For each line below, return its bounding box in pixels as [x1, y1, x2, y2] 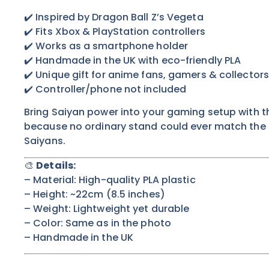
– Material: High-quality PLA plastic [24, 172, 196, 187]
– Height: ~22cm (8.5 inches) [24, 187, 165, 201]
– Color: [24, 216, 65, 230]
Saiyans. [24, 134, 65, 148]
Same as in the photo [65, 216, 171, 230]
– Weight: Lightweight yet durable [24, 201, 190, 216]
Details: [36, 158, 76, 172]
